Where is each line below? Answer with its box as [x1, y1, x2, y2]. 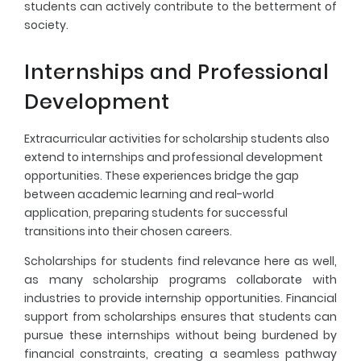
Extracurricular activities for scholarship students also [24, 130, 330, 147]
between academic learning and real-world [24, 185, 274, 202]
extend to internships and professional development [24, 148, 323, 165]
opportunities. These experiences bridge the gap [24, 167, 299, 184]
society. [24, 16, 68, 33]
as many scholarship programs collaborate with [24, 271, 337, 288]
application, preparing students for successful [24, 204, 288, 221]
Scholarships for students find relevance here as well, [24, 252, 337, 269]
